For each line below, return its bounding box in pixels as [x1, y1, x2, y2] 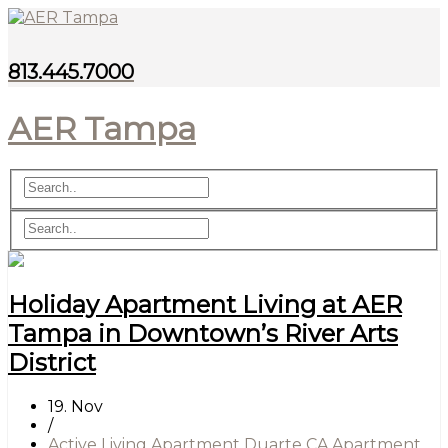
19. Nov [48, 397, 103, 417]
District [8, 348, 96, 378]
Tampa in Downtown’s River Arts [8, 319, 398, 349]
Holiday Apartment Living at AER [8, 290, 402, 320]
